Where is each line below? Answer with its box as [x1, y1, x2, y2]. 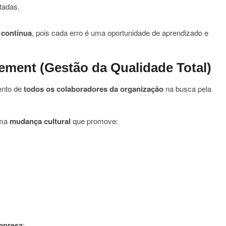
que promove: [71, 116, 118, 126]
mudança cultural [10, 116, 71, 127]
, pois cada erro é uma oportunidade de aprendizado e [32, 27, 208, 38]
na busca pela [163, 83, 211, 94]
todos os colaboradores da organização [24, 83, 163, 94]
